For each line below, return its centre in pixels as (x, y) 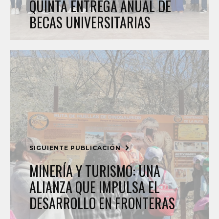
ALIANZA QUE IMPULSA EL (95, 187)
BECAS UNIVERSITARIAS (90, 22)
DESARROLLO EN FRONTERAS (102, 203)
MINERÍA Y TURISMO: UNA (95, 171)
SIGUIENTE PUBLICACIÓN (76, 148)
